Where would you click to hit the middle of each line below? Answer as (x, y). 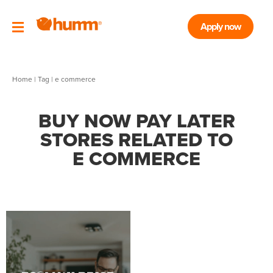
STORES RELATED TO (136, 140)
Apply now (220, 27)
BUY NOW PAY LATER (136, 121)
